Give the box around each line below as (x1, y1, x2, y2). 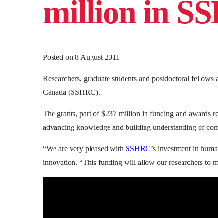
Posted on (43, 53, 75, 61)
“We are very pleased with (43, 144, 126, 153)
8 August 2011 (75, 53, 120, 61)
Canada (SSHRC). (43, 88, 100, 96)
